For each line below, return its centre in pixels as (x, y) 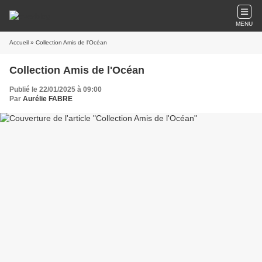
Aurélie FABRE (48, 99)
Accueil (19, 42)
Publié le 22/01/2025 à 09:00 (56, 89)
